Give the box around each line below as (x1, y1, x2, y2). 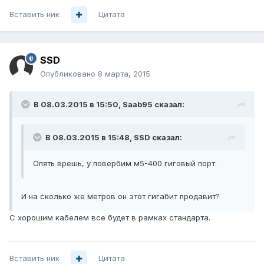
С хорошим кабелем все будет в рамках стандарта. (9, 213, 210, 223)
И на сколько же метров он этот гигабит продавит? (21, 192, 220, 202)
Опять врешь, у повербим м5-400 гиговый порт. (33, 159, 217, 169)
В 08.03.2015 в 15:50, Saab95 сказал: (34, 100, 184, 110)
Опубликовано (40, 69, 98, 79)
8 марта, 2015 (98, 69, 150, 79)
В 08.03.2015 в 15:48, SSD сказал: (45, 133, 182, 143)
